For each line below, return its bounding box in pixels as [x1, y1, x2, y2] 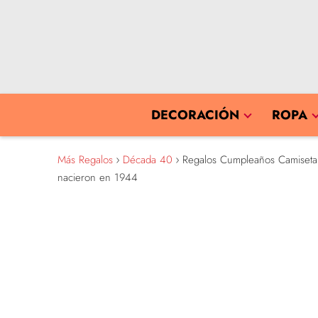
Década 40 [122, 152, 172, 168]
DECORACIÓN [151, 106, 239, 124]
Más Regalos [57, 152, 113, 168]
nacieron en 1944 [57, 170, 138, 185]
